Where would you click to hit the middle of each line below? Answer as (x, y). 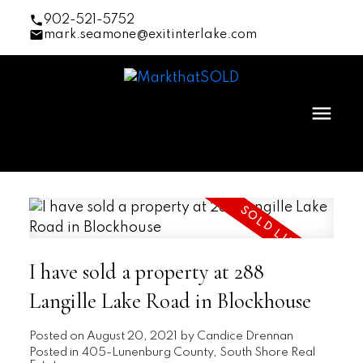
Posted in (53, 352)
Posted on (58, 336)
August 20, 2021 (132, 336)
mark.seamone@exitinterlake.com (150, 35)
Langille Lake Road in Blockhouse (170, 301)
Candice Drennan (245, 336)
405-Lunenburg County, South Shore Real (198, 352)
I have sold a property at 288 (146, 272)
